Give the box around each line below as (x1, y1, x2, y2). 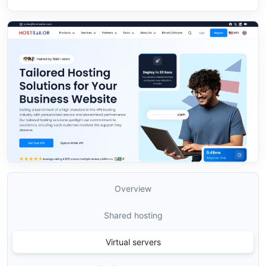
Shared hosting (103, 210, 163, 221)
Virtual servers (105, 237, 161, 248)
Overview (115, 183, 151, 194)
